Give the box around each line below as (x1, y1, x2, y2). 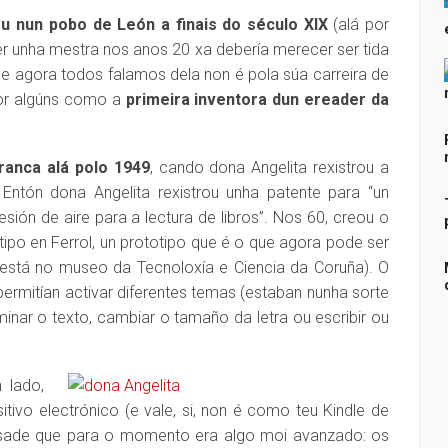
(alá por (327, 15, 389, 34)
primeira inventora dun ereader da (125, 90, 390, 109)
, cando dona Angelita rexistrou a (149, 158, 390, 177)
